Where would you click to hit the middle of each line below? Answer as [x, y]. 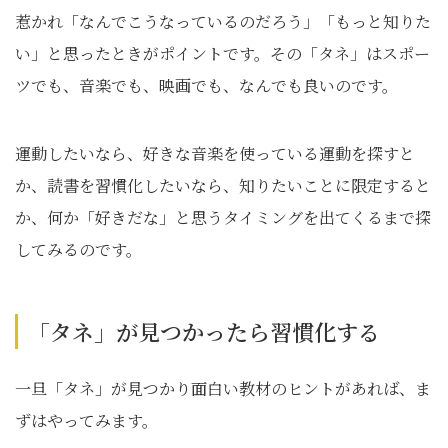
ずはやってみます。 [86, 421]
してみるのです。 [78, 250]
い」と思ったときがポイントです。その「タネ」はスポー [222, 54]
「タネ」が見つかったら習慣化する [204, 332]
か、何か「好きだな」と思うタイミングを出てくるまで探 [223, 218]
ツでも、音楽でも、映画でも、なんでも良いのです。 [206, 86]
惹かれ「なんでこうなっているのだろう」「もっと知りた [223, 22]
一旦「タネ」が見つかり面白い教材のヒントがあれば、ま [223, 389]
